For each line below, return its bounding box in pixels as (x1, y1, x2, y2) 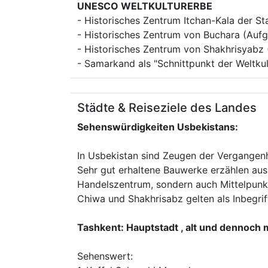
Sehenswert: (77, 250, 133, 262)
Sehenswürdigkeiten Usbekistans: (77, 121, 238, 133)
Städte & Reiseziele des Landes (77, 100, 257, 115)
